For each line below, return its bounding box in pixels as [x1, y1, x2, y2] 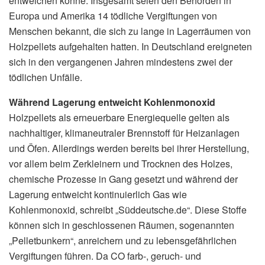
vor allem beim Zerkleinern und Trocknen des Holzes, [9, 156, 232, 170]
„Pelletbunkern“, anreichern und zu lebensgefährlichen [9, 233, 237, 247]
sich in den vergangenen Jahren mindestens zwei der [9, 54, 232, 69]
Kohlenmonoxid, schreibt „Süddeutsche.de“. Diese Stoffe [9, 202, 247, 216]
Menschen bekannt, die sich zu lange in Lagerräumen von [9, 24, 251, 38]
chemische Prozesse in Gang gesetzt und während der [9, 172, 238, 186]
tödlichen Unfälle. [9, 70, 82, 84]
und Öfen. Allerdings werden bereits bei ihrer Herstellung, [9, 141, 249, 155]
